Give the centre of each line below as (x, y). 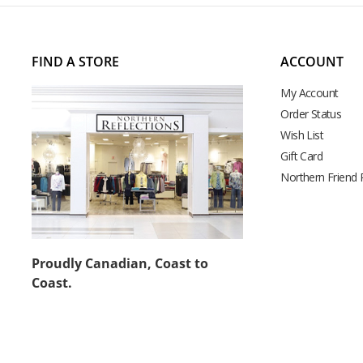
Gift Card (302, 156)
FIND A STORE (75, 62)
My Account (310, 92)
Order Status (311, 113)
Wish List (302, 135)
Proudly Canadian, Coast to (120, 263)
